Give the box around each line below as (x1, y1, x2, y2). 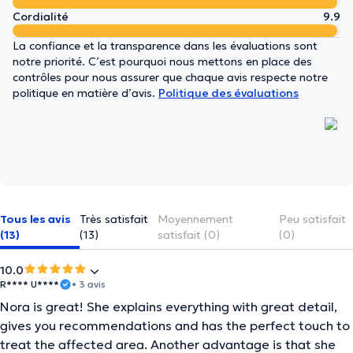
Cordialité (13, 9, 69, 24)
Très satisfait (80, 212, 149, 226)
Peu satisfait (279, 212, 347, 226)
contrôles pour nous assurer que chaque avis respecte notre (13, 70, 328, 84)
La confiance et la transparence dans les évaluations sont (13, 39, 318, 53)
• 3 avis (72, 278, 106, 290)
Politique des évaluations (158, 86, 299, 100)
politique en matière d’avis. (13, 86, 158, 100)
